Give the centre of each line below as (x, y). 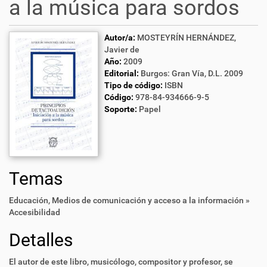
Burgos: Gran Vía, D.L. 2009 (192, 73)
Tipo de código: (133, 85)
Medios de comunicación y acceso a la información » (151, 200)
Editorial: (122, 73)
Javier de (122, 49)
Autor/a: (120, 38)
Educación (29, 200)
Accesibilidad (35, 212)
